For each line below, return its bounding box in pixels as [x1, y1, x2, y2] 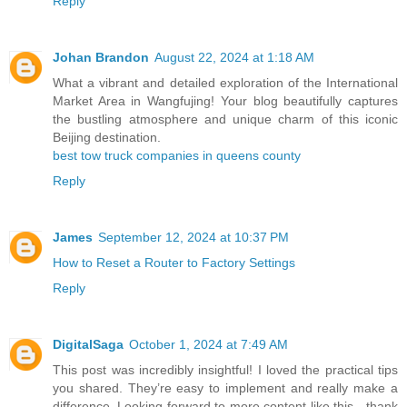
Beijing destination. [53, 130, 161, 145]
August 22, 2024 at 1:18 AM [154, 50, 314, 65]
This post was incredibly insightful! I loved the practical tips [53, 362, 398, 378]
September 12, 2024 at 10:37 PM [98, 230, 289, 245]
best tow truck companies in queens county [53, 148, 301, 164]
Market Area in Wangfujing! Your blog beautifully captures [53, 94, 398, 109]
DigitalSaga [53, 337, 124, 352]
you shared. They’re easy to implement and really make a [53, 381, 398, 396]
